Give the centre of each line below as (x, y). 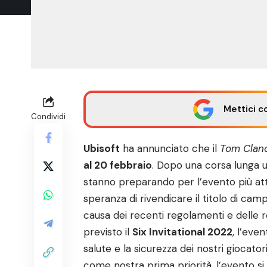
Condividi (48, 117)
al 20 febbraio (118, 165)
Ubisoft (102, 149)
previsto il (108, 232)
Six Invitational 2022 (182, 232)
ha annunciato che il (170, 149)
